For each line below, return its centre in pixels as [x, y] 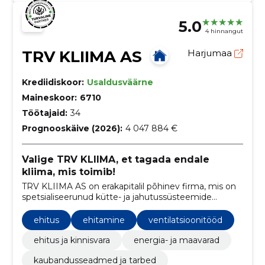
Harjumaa [211, 53]
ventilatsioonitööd [185, 220]
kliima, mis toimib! [68, 172]
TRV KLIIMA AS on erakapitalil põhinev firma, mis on [129, 186]
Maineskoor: [49, 97]
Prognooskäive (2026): [72, 128]
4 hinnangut [224, 31]
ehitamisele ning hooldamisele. [85, 207]
